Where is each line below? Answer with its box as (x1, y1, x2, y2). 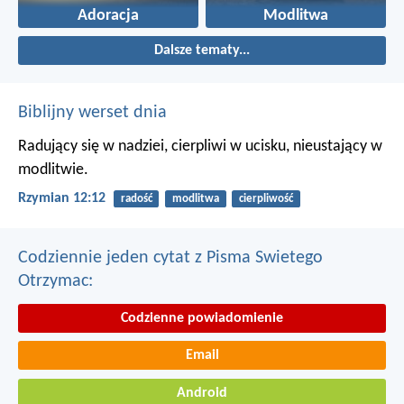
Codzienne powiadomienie (121, 310, 283, 326)
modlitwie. (18, 161, 88, 179)
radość (120, 193, 152, 206)
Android (177, 385, 227, 400)
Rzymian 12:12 (18, 191, 106, 207)
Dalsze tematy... (154, 43, 250, 59)
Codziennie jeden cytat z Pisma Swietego (18, 248, 323, 267)
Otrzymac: (18, 271, 93, 290)
